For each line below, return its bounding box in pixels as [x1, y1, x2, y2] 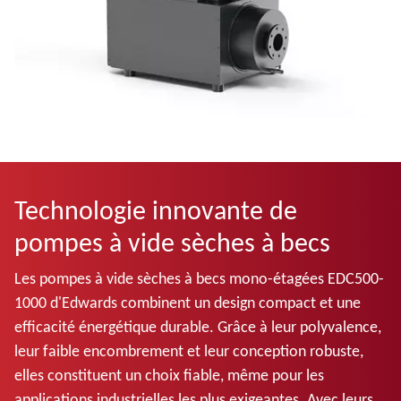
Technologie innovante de [14, 192, 297, 226]
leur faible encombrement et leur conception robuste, [14, 340, 363, 361]
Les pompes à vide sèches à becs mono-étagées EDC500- [14, 268, 384, 288]
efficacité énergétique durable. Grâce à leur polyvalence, [14, 316, 381, 337]
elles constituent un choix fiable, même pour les [14, 364, 324, 385]
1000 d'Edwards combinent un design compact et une [14, 292, 361, 312]
